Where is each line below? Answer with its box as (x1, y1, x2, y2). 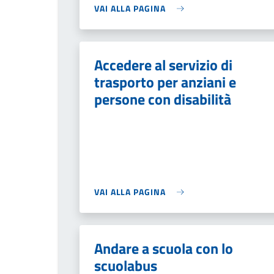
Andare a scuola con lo (94, 237, 233, 259)
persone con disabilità (94, 88, 231, 110)
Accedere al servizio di (94, 54, 232, 76)
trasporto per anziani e (94, 71, 236, 93)
